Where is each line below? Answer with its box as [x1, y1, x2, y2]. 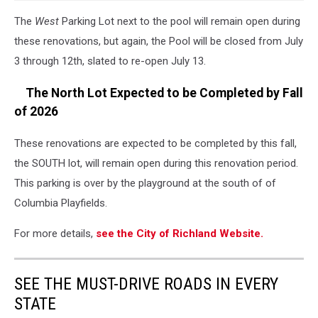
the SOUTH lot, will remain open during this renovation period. [14, 156, 298, 170]
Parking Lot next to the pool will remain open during [59, 15, 300, 28]
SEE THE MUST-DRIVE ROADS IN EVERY [14, 273, 278, 294]
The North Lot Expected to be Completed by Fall [14, 85, 303, 100]
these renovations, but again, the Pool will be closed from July [14, 35, 303, 48]
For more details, [14, 226, 96, 240]
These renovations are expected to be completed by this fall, [14, 136, 297, 150]
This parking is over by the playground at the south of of [14, 176, 276, 190]
